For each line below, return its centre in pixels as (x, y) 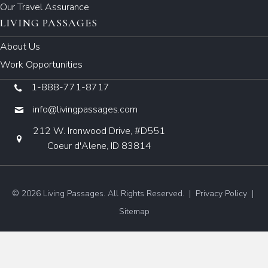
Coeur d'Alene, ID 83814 (99, 146)
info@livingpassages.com (85, 109)
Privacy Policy (221, 193)
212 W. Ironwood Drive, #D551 (99, 131)
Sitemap (134, 211)
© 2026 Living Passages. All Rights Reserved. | (104, 193)
